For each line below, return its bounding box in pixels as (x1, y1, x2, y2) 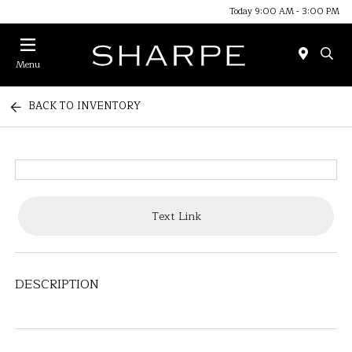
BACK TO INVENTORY (28, 97, 141, 115)
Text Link (151, 207, 201, 225)
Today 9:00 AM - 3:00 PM (229, 3, 339, 19)
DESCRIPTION (15, 274, 100, 295)
